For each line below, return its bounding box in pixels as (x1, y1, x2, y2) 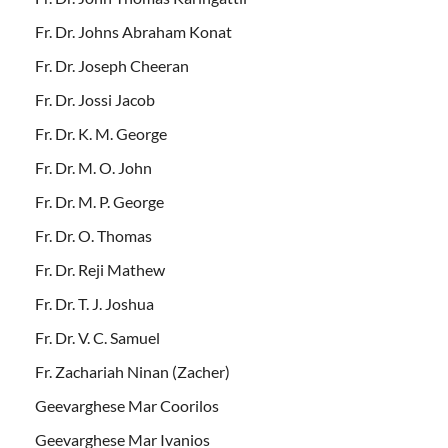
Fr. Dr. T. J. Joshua (35, 294, 154, 314)
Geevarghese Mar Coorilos (35, 396, 219, 416)
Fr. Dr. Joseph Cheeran (35, 56, 189, 76)
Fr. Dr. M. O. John (35, 158, 152, 178)
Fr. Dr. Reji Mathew (35, 260, 165, 280)
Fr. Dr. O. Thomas (35, 226, 152, 246)
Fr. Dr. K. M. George (35, 124, 167, 144)
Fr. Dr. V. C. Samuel (35, 328, 160, 348)
